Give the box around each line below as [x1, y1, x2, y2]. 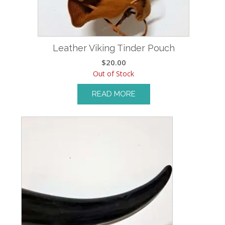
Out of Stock [93, 69, 135, 79]
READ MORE [91, 89, 136, 99]
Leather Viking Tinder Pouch [52, 43, 175, 54]
